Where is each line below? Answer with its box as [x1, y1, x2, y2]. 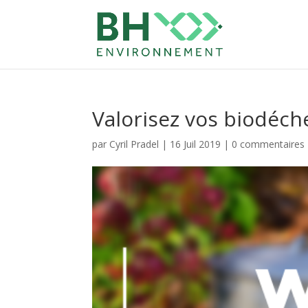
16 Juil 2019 [170, 137, 221, 151]
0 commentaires [232, 137, 305, 151]
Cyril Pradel [109, 137, 159, 151]
